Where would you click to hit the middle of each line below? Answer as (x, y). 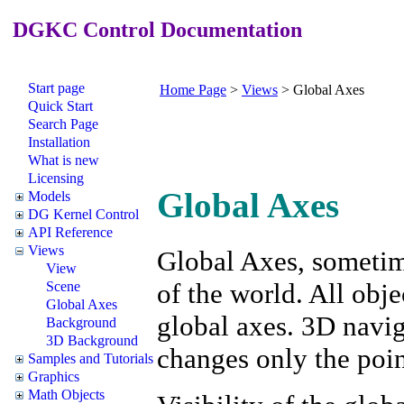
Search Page (63, 124)
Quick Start (60, 106)
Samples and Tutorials (91, 358)
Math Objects (66, 394)
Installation (59, 142)
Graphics (54, 376)
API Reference (70, 232)
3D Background (92, 340)
